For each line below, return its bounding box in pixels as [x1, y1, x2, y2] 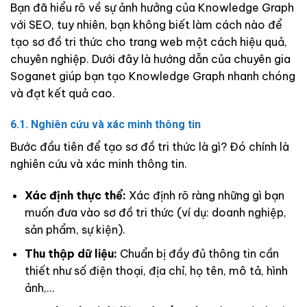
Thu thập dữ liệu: [24, 246, 117, 260]
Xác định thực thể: [24, 188, 126, 203]
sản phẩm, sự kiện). [24, 223, 125, 237]
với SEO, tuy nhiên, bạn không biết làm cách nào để [10, 17, 282, 32]
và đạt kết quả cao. [10, 86, 115, 100]
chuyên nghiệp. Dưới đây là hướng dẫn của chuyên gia [10, 51, 291, 66]
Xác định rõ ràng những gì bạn [125, 188, 284, 203]
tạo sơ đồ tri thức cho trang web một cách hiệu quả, [10, 34, 287, 49]
